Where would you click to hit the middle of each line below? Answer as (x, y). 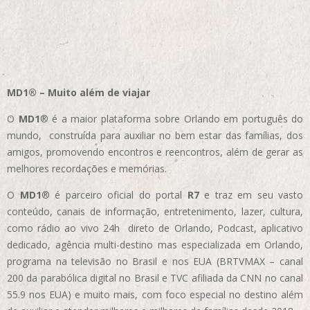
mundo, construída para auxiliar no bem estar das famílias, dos (155, 136)
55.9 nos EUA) (41, 295)
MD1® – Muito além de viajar (79, 93)
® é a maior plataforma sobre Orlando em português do (171, 119)
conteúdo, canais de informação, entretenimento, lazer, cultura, (155, 212)
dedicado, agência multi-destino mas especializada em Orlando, (155, 245)
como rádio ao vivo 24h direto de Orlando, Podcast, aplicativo (155, 228)
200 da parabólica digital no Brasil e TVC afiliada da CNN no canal (155, 278)
